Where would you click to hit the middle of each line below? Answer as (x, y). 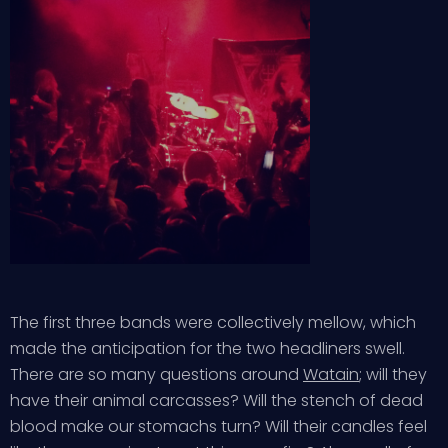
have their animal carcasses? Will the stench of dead (216, 400)
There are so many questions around (156, 374)
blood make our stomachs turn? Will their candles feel (218, 426)
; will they (393, 374)
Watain (331, 374)
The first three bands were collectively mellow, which (213, 322)
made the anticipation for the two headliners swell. (207, 348)
